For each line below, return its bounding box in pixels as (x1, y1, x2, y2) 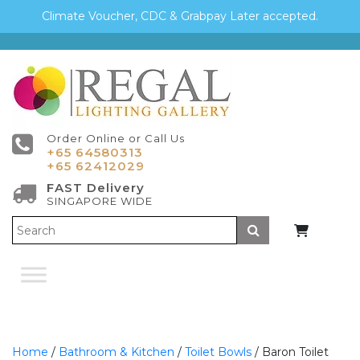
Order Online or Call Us (47, 132, 185, 145)
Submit (258, 221, 306, 237)
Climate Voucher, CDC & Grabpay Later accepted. (42, 9, 318, 23)
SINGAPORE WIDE (47, 194, 153, 207)
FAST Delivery (47, 180, 145, 195)
